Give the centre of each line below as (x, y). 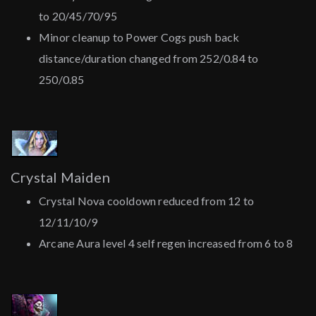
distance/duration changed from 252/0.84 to (149, 59)
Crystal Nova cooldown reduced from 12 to (146, 201)
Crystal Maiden (60, 177)
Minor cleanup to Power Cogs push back (139, 37)
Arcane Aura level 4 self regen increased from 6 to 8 (166, 243)
